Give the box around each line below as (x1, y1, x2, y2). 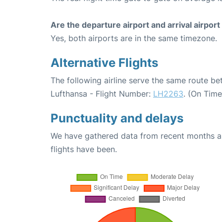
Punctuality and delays (51, 111, 183, 126)
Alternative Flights (51, 55, 158, 70)
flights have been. (51, 144, 117, 155)
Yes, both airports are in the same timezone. (51, 33, 217, 44)
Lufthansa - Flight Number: (51, 89, 153, 99)
